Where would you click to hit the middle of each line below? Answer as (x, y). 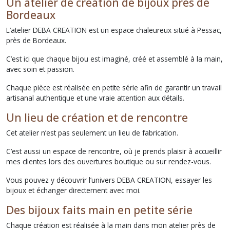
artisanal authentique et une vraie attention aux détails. (95, 98)
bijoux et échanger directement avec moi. (73, 190)
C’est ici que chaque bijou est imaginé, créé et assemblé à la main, (114, 59)
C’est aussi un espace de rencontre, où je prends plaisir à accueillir (114, 151)
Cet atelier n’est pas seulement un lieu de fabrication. (92, 132)
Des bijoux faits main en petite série (99, 210)
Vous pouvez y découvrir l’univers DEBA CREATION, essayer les (109, 180)
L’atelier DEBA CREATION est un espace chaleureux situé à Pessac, (114, 30)
